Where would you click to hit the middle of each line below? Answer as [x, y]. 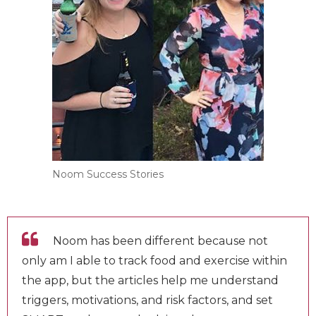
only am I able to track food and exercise [136, 276]
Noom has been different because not [160, 257]
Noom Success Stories [103, 190]
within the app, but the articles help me [134, 296]
